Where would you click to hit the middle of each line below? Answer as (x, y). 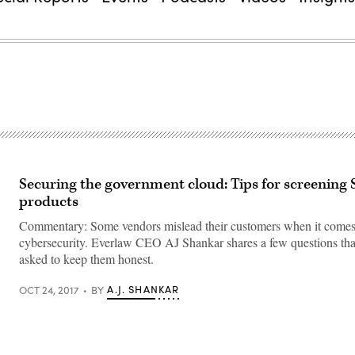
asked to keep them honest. (86, 259)
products (49, 202)
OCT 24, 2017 (49, 290)
